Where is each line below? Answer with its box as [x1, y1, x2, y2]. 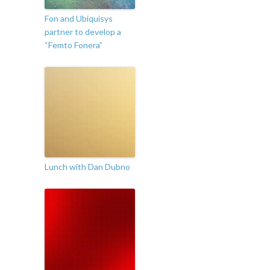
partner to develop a [45, 27, 121, 37]
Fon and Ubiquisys [45, 13, 113, 24]
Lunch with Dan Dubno [45, 162, 130, 172]
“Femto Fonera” [45, 40, 102, 51]
